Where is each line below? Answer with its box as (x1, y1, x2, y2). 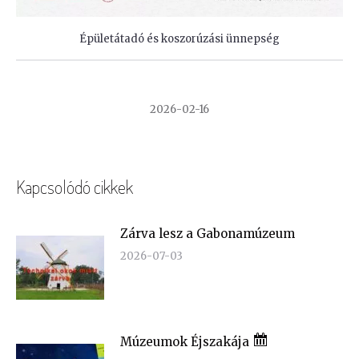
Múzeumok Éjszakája (120, 334, 252, 349)
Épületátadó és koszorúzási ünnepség (79, 32, 280, 46)
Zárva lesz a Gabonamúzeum (120, 226, 295, 241)
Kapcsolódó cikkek (16, 175, 133, 198)
